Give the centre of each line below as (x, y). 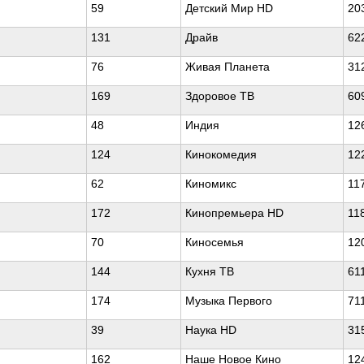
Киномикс (211, 184)
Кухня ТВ (210, 271)
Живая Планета (227, 67)
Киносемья (214, 242)
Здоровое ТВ (220, 96)
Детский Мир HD (229, 8)
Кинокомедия (221, 154)
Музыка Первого (229, 301)
